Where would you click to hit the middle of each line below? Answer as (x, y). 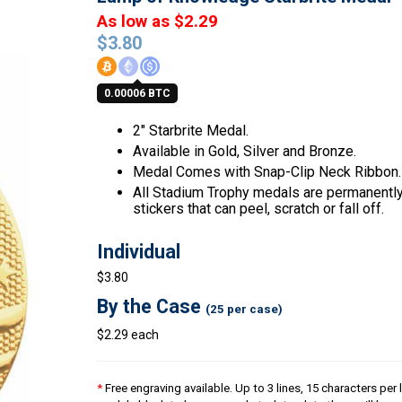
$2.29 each (127, 335)
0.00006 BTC (137, 93)
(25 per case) (244, 309)
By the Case (151, 306)
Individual (138, 252)
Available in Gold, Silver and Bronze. (244, 151)
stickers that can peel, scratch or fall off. (258, 209)
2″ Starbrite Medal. (190, 131)
